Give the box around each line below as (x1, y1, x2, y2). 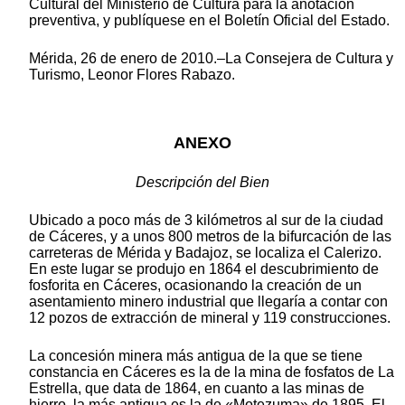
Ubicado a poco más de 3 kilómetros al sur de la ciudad (29, 212, 383, 228)
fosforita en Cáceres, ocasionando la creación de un (29, 277, 362, 293)
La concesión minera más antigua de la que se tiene (29, 347, 363, 363)
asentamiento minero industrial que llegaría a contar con (29, 293, 388, 309)
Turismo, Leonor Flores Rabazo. (29, 66, 235, 82)
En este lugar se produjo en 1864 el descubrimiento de (29, 260, 379, 277)
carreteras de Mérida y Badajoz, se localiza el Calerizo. (29, 244, 381, 260)
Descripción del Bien (136, 174, 269, 190)
